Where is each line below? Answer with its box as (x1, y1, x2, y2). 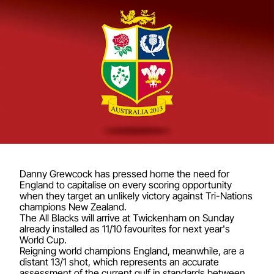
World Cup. (20, 233, 67, 246)
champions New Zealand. (20, 200, 127, 213)
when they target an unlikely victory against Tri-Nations (20, 189, 253, 202)
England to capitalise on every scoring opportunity (20, 178, 232, 191)
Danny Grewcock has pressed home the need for (20, 167, 229, 180)
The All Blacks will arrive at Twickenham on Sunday (20, 211, 234, 224)
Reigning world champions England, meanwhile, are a (20, 244, 244, 257)
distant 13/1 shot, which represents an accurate (20, 255, 219, 268)
